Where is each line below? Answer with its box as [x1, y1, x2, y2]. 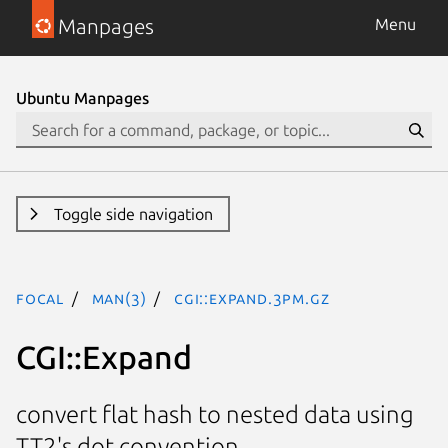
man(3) [91, 289, 147, 307]
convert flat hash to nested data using [16, 401, 414, 429]
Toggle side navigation [53, 205, 213, 223]
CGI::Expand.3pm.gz [174, 289, 330, 307]
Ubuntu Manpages [16, 89, 149, 107]
